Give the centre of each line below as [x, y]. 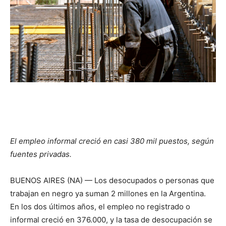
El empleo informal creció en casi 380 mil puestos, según [112, 141]
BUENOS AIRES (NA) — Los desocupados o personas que [112, 180]
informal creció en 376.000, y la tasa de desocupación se [111, 219]
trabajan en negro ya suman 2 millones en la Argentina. [108, 193]
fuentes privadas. [41, 154]
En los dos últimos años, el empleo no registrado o [100, 206]
